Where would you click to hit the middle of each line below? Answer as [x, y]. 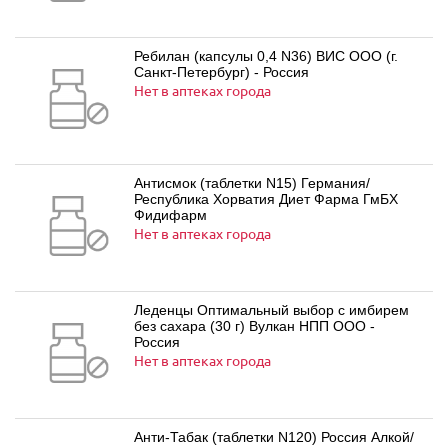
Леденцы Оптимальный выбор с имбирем [271, 310]
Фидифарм [170, 215]
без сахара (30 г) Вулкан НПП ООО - [254, 326]
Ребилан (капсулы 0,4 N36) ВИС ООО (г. [266, 56]
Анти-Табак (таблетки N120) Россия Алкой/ [274, 437]
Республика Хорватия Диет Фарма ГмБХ [266, 199]
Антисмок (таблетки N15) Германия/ [252, 183]
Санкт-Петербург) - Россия [221, 72]
